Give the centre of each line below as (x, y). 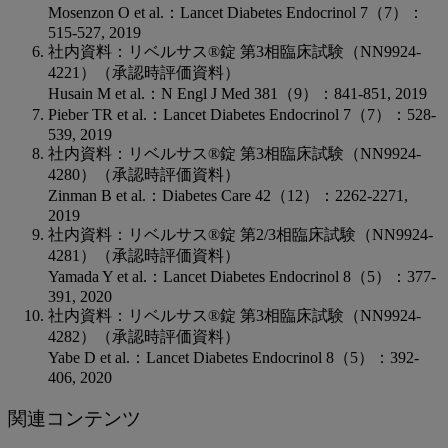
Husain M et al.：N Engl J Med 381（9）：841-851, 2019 (237, 94)
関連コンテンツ (74, 419)
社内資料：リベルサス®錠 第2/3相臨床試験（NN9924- (240, 235)
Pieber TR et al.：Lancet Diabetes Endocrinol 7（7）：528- (242, 115)
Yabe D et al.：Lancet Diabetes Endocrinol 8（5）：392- (233, 358)
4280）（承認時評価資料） (144, 175)
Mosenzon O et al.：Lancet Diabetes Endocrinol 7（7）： (236, 13)
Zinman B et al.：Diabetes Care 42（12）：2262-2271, (228, 196)
